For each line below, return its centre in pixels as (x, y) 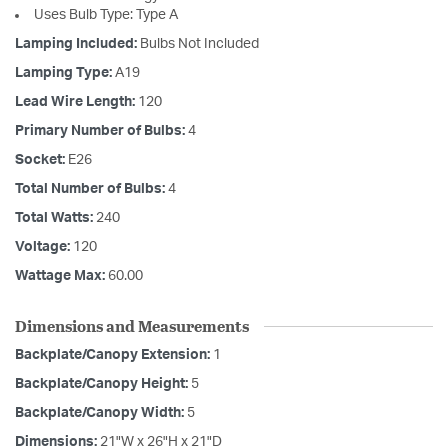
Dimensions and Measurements (132, 326)
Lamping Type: (65, 73)
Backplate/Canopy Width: (101, 413)
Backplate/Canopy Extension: (114, 355)
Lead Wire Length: (76, 102)
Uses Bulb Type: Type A (106, 15)
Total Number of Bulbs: (91, 189)
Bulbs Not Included (199, 44)
